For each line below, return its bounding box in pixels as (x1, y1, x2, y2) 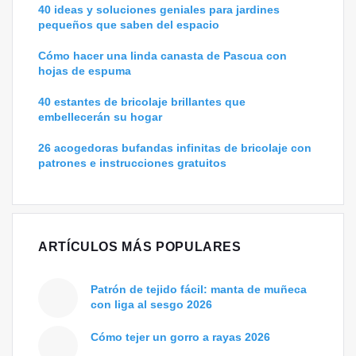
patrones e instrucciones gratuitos (38, 157, 226, 170)
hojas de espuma (38, 64, 131, 78)
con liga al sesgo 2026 (91, 298, 212, 311)
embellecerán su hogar (38, 110, 162, 124)
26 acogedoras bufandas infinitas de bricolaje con (38, 141, 311, 155)
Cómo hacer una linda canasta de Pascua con (38, 49, 287, 63)
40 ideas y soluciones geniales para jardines (38, 3, 280, 17)
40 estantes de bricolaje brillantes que (38, 95, 246, 109)
